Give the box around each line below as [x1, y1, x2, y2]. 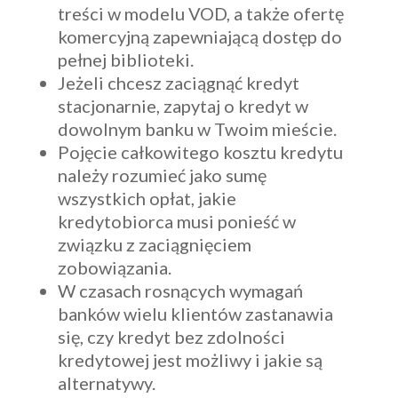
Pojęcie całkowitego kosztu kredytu [57, 140, 343, 163]
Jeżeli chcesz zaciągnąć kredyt [57, 71, 299, 93]
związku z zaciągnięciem [57, 233, 251, 255]
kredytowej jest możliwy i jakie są [57, 348, 322, 370]
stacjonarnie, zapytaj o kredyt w [57, 94, 308, 116]
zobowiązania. [57, 256, 171, 278]
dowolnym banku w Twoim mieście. [57, 117, 337, 139]
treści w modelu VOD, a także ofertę [57, 2, 344, 24]
